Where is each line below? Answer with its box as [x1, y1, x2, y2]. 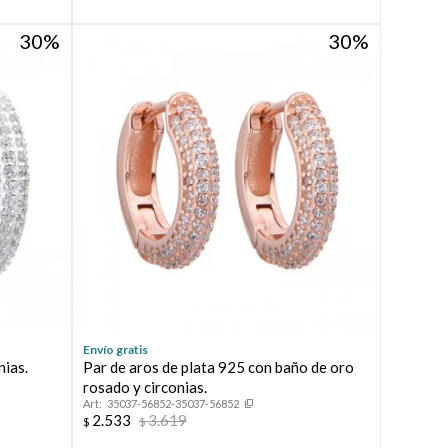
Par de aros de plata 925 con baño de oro [82, 358, 354, 377]
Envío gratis [82, 342, 148, 358]
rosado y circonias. [82, 378, 207, 397]
